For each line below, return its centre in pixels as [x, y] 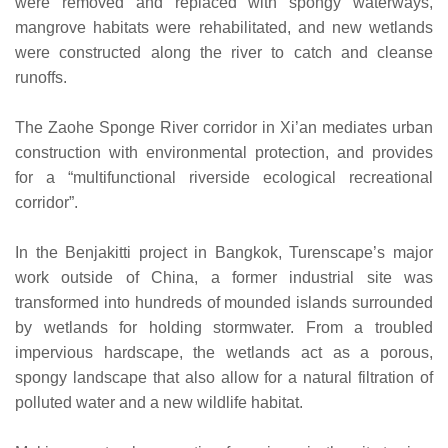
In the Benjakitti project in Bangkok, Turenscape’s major [224, 252]
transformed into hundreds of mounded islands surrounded [224, 302]
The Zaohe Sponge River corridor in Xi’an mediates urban [224, 127]
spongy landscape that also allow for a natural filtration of [224, 377]
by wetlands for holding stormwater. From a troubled [224, 327]
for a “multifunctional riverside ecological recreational [224, 177]
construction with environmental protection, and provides [224, 152]
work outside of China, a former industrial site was [224, 277]
